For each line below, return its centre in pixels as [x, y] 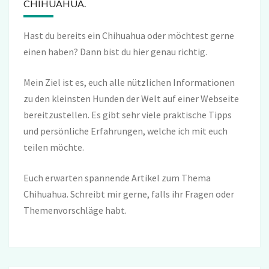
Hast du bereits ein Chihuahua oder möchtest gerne [129, 35]
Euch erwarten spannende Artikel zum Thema [117, 177]
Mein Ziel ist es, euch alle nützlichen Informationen [129, 82]
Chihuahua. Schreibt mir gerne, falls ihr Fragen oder [129, 194]
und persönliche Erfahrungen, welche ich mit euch [125, 131]
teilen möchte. [54, 147]
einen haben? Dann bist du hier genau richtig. [115, 51]
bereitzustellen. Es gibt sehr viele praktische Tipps [128, 114]
